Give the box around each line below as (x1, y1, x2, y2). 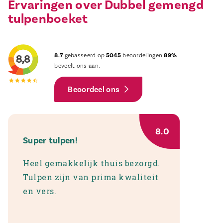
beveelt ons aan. (54, 62, 101, 70)
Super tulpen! (23, 135, 78, 146)
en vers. (23, 186, 56, 197)
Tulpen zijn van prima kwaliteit (23, 172, 159, 183)
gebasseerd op (63, 52, 105, 59)
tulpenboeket (8, 11, 88, 27)
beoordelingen (120, 52, 164, 59)
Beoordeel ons (68, 85, 120, 95)
